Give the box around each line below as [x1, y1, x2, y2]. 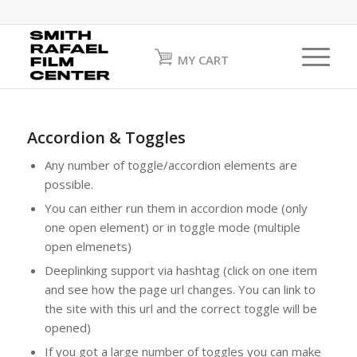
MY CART [177, 52, 229, 68]
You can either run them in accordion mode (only [44, 200, 308, 216]
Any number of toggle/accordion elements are [44, 157, 297, 173]
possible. [44, 176, 93, 192]
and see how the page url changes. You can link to [44, 281, 316, 297]
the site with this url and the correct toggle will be [44, 300, 317, 316]
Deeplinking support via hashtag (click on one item [44, 262, 317, 278]
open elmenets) [44, 238, 131, 254]
